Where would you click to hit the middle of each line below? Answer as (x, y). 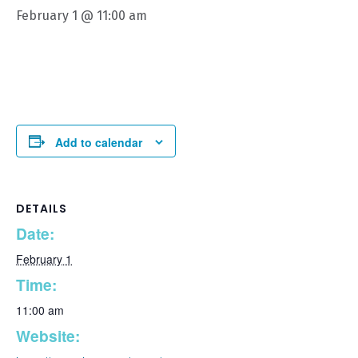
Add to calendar (99, 143)
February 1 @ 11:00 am (82, 16)
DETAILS (42, 209)
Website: (48, 336)
